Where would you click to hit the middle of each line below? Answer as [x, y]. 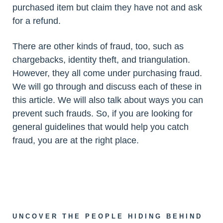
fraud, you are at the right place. [76, 140]
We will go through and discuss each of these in [107, 87]
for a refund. [37, 21]
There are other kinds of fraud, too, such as [98, 46]
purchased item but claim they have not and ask [107, 7]
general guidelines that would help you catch [101, 127]
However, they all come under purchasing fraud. [107, 73]
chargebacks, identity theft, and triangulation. [101, 60]
